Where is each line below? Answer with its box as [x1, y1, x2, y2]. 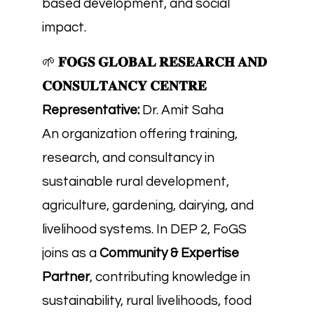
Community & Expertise [100, 246, 239, 260]
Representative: [42, 103, 139, 117]
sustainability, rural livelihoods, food [42, 294, 252, 308]
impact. [42, 20, 86, 34]
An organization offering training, [42, 127, 238, 141]
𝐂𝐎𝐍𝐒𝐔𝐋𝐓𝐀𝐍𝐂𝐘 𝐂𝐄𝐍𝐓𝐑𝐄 [42, 79, 207, 93]
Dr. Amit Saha [139, 103, 224, 117]
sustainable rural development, [42, 175, 229, 189]
